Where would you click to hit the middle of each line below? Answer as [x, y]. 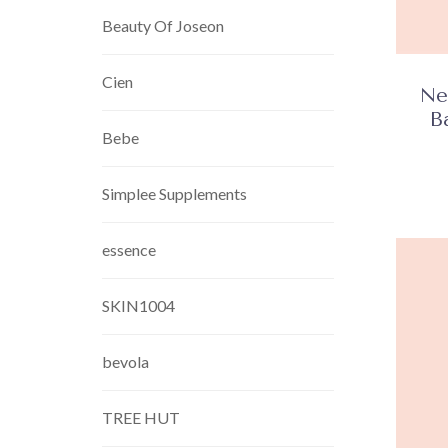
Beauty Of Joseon [163, 25]
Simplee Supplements [174, 193]
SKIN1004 [138, 305]
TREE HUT [141, 417]
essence [129, 249]
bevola [125, 361]
